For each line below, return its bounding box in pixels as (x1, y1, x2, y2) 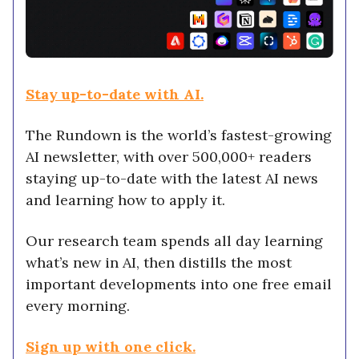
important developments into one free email (26, 275, 332, 294)
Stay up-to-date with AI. (26, 85, 204, 104)
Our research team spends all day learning (26, 232, 323, 251)
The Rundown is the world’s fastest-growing (26, 126, 332, 145)
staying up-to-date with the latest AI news (26, 169, 318, 188)
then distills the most (143, 253, 292, 272)
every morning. (26, 296, 130, 316)
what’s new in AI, (26, 253, 143, 272)
